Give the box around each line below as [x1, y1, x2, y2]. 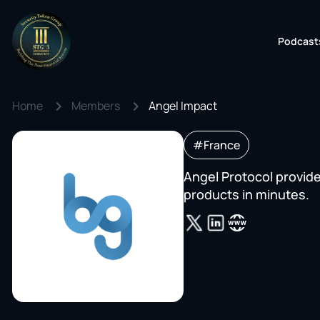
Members [71, 98, 120, 114]
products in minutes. [184, 186, 309, 203]
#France [193, 137, 240, 153]
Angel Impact [149, 98, 217, 114]
